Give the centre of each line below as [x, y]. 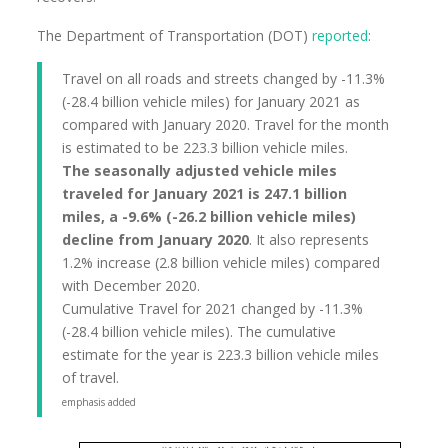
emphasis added [99, 402]
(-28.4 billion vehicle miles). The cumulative [199, 331]
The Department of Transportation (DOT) [175, 35]
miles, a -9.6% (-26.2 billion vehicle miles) [209, 216]
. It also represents [309, 239]
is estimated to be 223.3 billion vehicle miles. [205, 147]
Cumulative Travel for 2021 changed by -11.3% [213, 308]
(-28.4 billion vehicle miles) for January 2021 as [211, 101]
